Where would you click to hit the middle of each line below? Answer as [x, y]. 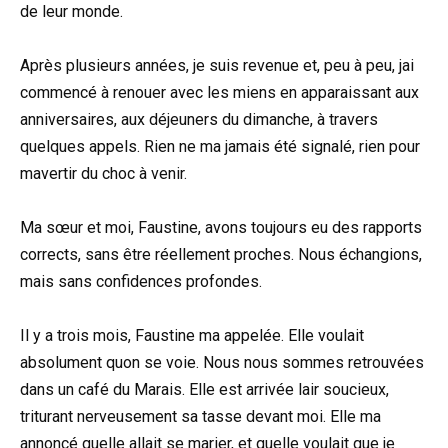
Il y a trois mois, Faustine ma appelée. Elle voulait [192, 336]
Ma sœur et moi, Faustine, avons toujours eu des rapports [221, 227]
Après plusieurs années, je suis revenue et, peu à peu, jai [217, 65]
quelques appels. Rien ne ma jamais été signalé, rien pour [220, 146]
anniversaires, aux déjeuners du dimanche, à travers [199, 119]
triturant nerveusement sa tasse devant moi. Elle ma [200, 417]
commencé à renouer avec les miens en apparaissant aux [219, 92]
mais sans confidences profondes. [141, 281]
